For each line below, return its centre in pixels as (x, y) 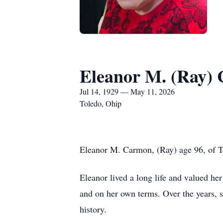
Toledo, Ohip (101, 103)
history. (93, 209)
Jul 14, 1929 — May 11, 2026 (127, 91)
